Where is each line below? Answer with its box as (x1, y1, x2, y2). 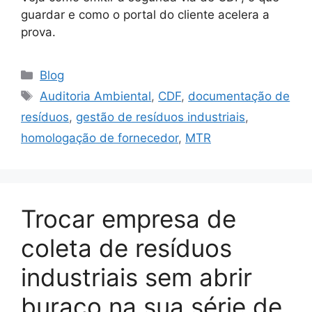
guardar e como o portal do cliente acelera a (21, 8, 270, 22)
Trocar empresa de (21, 204, 236, 233)
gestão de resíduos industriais (76, 110, 245, 124)
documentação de (188, 89, 290, 103)
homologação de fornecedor (21, 131, 178, 145)
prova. (21, 25, 56, 39)
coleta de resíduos (21, 233, 232, 263)
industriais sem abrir (21, 263, 252, 292)
